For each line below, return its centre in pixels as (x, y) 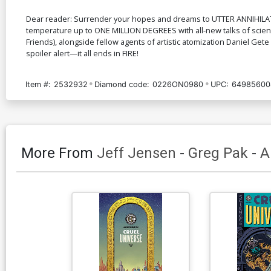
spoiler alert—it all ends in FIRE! (82, 53)
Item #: (38, 84)
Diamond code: (122, 84)
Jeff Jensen (136, 153)
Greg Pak (218, 153)
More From (59, 153)
